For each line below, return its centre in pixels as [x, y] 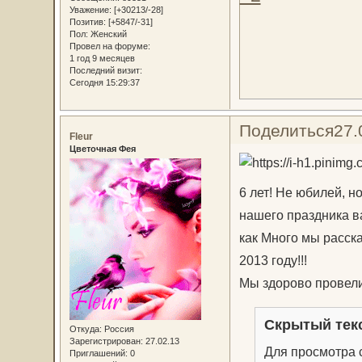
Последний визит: [105, 71]
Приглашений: [98, 354]
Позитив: [87, 22]
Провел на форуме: [109, 46]
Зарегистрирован [105, 341]
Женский [107, 34]
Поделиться [286, 130]
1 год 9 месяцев [102, 59]
